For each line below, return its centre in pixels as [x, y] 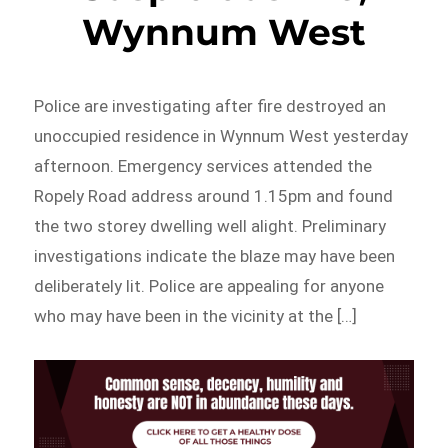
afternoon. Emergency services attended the [203, 165]
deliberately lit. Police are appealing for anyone [209, 285]
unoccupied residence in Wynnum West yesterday [221, 135]
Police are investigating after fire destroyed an [210, 105]
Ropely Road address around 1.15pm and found [214, 195]
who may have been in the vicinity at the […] [196, 315]
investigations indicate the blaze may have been [215, 255]
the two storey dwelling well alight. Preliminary [210, 225]
